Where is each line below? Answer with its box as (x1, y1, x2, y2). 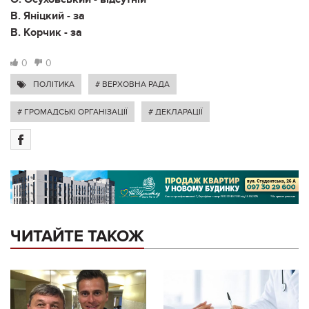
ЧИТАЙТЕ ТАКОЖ (10, 226, 144, 246)
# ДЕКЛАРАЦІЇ (148, 106, 203, 117)
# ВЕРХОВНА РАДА (95, 79, 170, 89)
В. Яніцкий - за (10, 8, 85, 23)
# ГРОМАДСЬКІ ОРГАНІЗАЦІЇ (17, 106, 128, 117)
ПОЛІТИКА (33, 79, 74, 89)
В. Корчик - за (10, 25, 82, 39)
